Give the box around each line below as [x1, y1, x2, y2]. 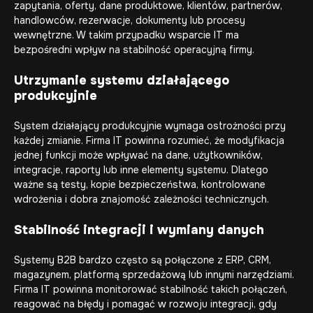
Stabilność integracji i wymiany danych [14, 222, 264, 238]
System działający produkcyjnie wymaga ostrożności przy [14, 119, 286, 132]
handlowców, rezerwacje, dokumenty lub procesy [14, 14, 245, 27]
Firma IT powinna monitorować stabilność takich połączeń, [14, 283, 287, 296]
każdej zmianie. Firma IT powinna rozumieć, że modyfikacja [14, 134, 284, 147]
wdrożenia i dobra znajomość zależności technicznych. [14, 193, 269, 205]
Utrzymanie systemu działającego [14, 73, 229, 88]
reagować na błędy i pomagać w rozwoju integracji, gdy [14, 298, 277, 310]
